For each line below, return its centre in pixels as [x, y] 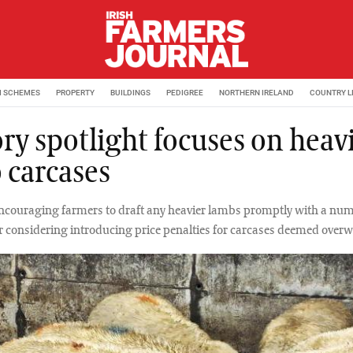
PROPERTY [75, 92]
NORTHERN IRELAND [256, 92]
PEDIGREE [185, 92]
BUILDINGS [130, 92]
